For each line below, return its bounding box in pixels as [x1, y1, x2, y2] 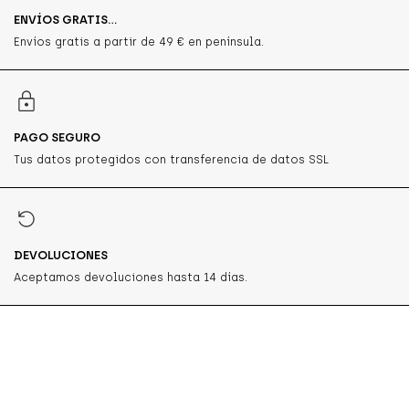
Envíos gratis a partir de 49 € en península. [14, 35, 264, 48]
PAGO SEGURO [14, 130, 100, 144]
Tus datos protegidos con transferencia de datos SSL [14, 152, 329, 166]
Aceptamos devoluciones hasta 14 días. [14, 270, 247, 284]
